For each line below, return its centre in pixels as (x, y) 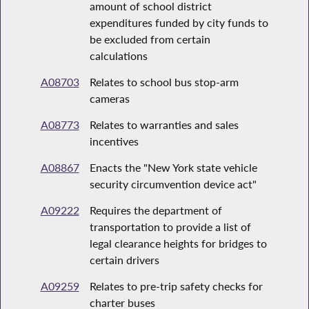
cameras (109, 99)
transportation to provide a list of (170, 227)
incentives (114, 141)
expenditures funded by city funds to (179, 23)
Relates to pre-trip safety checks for (176, 286)
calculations (118, 56)
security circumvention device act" (173, 184)
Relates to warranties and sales (164, 125)
